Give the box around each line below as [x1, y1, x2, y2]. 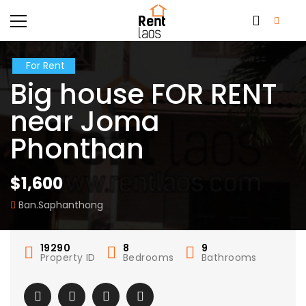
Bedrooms [123, 251, 174, 264]
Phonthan [10, 130, 144, 168]
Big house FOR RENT [10, 75, 277, 113]
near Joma [10, 102, 160, 141]
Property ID [40, 251, 96, 264]
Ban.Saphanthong [18, 198, 103, 212]
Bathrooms [201, 251, 257, 264]
